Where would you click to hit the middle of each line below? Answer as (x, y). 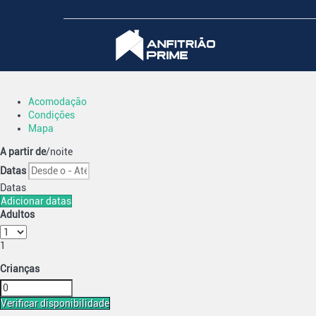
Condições (51, 115)
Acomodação (57, 102)
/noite (59, 152)
